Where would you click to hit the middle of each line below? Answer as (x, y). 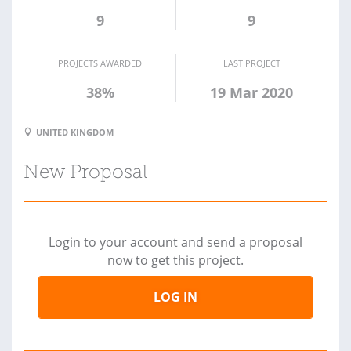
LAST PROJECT (251, 63)
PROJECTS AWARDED (100, 63)
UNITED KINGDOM (75, 132)
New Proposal (85, 174)
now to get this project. (175, 261)
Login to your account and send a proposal (175, 242)
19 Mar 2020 (251, 92)
